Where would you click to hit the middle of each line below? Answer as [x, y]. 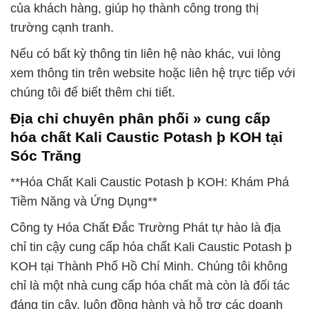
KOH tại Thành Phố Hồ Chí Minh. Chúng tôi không [149, 266]
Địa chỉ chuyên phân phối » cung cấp [140, 119]
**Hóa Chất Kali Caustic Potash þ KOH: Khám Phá [150, 182]
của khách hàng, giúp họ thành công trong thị [134, 9]
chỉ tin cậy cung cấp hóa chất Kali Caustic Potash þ [151, 247]
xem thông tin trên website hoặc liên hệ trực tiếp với [153, 73]
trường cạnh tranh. [62, 28]
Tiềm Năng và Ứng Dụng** [84, 201]
